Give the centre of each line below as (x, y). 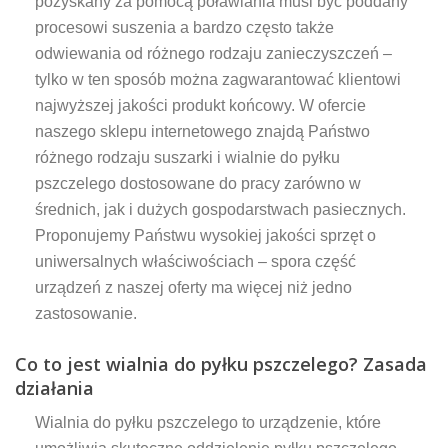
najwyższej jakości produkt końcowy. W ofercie (200, 105)
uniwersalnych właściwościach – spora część (195, 261)
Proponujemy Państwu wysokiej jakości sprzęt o (205, 235)
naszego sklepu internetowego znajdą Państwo (202, 131)
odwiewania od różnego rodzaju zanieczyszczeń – (213, 53)
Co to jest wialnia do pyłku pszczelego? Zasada (221, 363)
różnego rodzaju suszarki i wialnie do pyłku (187, 157)
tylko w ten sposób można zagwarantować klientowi (218, 79)
